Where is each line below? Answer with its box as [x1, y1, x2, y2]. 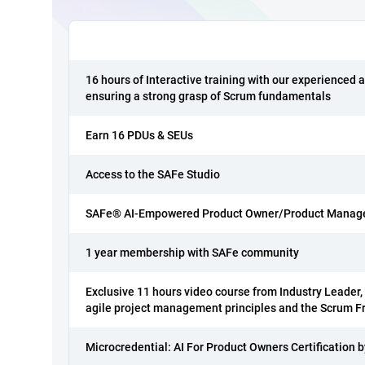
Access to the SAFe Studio [86, 167, 220, 181]
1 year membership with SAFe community [86, 245, 299, 259]
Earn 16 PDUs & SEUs [86, 128, 193, 142]
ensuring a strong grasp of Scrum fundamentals [86, 89, 331, 103]
